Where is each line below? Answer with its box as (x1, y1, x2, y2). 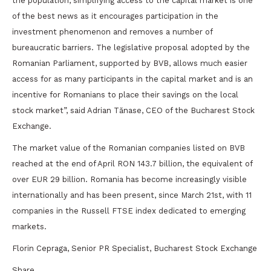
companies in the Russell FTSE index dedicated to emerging (12, 206, 246, 215)
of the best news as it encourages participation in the (12, 11, 218, 21)
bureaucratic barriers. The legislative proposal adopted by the (12, 43, 250, 52)
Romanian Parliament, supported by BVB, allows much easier (12, 59, 247, 68)
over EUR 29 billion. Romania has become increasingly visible (12, 175, 247, 184)
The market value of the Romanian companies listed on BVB (12, 143, 245, 152)
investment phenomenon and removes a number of (12, 27, 212, 36)
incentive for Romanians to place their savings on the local (12, 90, 238, 99)
